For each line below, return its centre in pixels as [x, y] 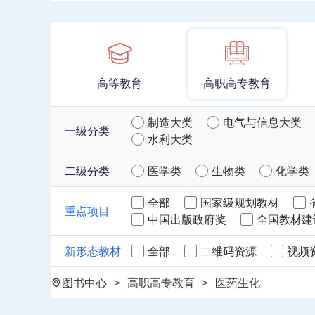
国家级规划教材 [240, 202]
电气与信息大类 [262, 122]
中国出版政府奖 [187, 219]
